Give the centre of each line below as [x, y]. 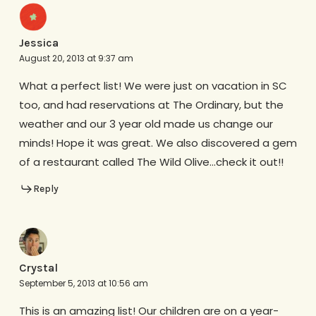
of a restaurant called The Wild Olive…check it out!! [151, 162]
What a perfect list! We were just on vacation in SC [153, 85]
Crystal [38, 268]
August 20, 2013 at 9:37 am [76, 58]
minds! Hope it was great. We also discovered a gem [158, 142]
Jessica [38, 42]
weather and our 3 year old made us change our [146, 123]
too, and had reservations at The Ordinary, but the [151, 104]
